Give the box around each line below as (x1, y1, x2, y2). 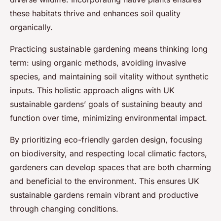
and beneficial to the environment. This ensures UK (10, 176, 199, 186)
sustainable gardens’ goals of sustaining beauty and (10, 99, 202, 110)
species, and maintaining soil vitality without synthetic (10, 72, 209, 82)
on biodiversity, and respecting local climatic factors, (10, 148, 207, 159)
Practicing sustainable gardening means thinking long (10, 44, 208, 54)
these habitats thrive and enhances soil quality (10, 8, 181, 19)
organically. (10, 22, 53, 33)
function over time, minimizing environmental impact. (10, 113, 207, 123)
